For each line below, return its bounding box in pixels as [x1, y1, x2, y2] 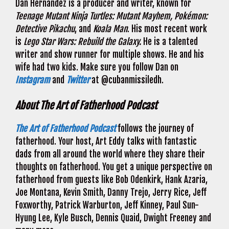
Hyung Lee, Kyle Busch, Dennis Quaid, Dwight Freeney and [15, 212, 211, 223]
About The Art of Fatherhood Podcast [15, 99, 159, 112]
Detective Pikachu [15, 24, 75, 35]
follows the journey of [116, 123, 194, 134]
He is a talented [143, 36, 198, 48]
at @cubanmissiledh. [89, 75, 166, 86]
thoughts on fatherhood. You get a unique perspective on [15, 161, 212, 172]
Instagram [15, 75, 52, 86]
